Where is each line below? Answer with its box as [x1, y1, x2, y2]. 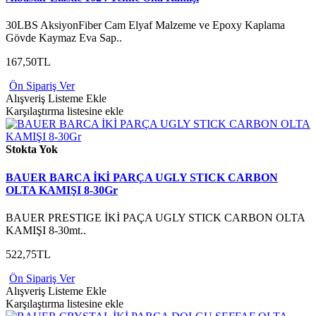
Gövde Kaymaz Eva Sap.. [6, 32, 122, 44]
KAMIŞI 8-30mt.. [6, 224, 86, 236]
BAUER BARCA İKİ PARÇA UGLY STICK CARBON [6, 171, 278, 183]
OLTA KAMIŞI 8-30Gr [6, 183, 118, 196]
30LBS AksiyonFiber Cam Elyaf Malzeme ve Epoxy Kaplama [6, 19, 285, 32]
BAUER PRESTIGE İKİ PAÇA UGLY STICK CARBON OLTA [6, 212, 305, 224]
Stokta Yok [6, 143, 58, 156]
